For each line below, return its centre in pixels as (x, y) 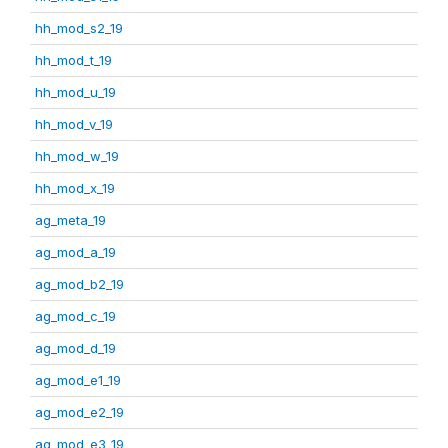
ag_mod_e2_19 (79, 412)
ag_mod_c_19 (75, 316)
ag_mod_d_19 (75, 348)
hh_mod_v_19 (74, 124)
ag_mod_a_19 (75, 252)
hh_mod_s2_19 (79, 28)
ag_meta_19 (70, 220)
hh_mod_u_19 (75, 92)
